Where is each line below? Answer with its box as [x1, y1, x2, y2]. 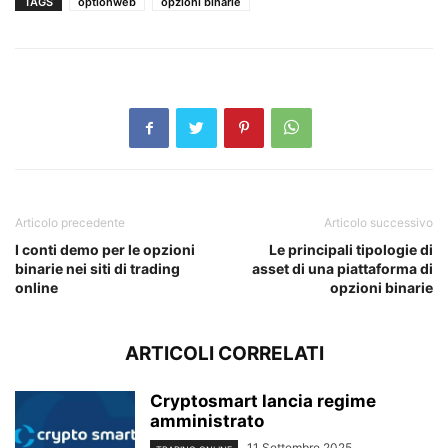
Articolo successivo [324, 215, 433, 231]
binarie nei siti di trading [15, 260, 180, 278]
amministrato [150, 411, 264, 432]
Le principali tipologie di [269, 241, 433, 259]
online [15, 279, 58, 297]
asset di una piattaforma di [252, 260, 433, 278]
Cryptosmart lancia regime [150, 391, 376, 412]
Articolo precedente [15, 215, 125, 231]
